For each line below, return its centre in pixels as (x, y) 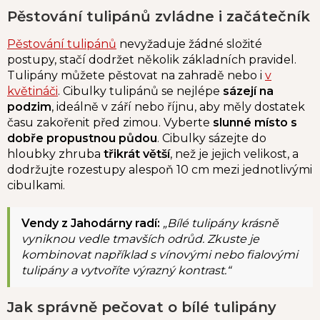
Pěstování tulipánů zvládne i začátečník (159, 17)
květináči (32, 91)
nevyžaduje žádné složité (189, 44)
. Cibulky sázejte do (212, 139)
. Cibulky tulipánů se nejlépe (139, 91)
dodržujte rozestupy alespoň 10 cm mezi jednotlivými (160, 170)
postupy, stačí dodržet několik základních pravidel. (152, 60)
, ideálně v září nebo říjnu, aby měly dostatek (178, 107)
